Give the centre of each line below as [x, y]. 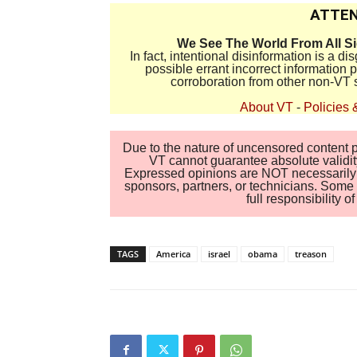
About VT [267, 107]
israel [219, 253]
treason [311, 253]
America [173, 253]
